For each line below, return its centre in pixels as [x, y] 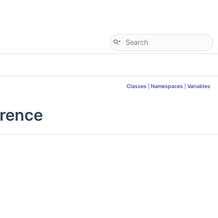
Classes [136, 86]
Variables [199, 86]
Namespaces [167, 86]
